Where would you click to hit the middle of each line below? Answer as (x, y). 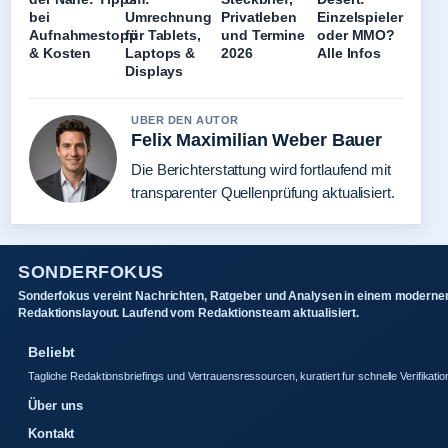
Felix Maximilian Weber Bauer (257, 140)
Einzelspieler (360, 17)
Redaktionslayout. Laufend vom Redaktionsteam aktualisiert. (189, 313)
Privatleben (259, 17)
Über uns (56, 406)
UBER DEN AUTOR (185, 120)
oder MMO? (356, 35)
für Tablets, (163, 35)
